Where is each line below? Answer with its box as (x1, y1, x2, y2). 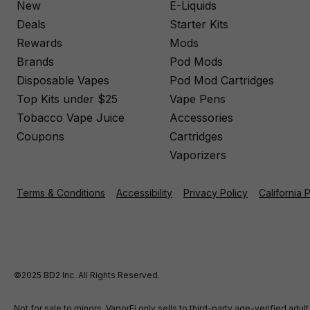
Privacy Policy (183, 187, 248, 199)
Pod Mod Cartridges (170, 73, 275, 87)
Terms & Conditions (17, 187, 105, 199)
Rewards (17, 36, 62, 50)
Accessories (170, 111, 234, 125)
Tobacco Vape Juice (17, 111, 125, 125)
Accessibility (116, 187, 172, 199)
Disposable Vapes (17, 73, 109, 87)
